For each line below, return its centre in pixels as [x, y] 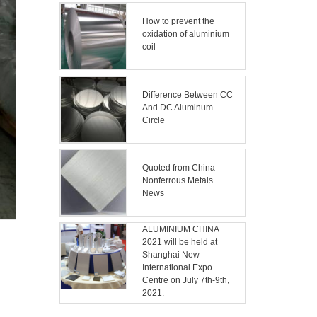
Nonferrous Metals [177, 181]
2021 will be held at [179, 242]
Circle [153, 120]
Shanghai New [171, 254]
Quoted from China [178, 168]
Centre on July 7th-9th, [185, 280]
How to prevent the [178, 22]
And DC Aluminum [177, 107]
